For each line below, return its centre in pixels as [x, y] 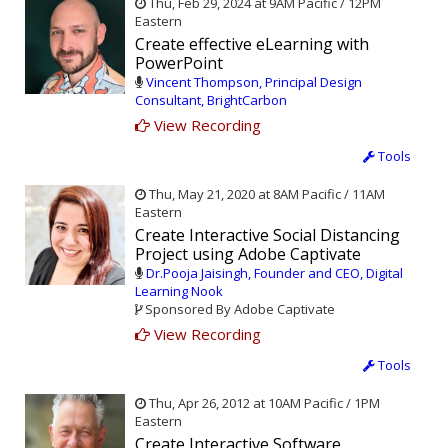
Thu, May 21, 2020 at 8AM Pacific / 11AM [265, 193]
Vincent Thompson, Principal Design [254, 81]
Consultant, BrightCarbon [211, 99]
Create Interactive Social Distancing [267, 234]
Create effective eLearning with [252, 43]
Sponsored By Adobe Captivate [238, 308]
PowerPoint [179, 62]
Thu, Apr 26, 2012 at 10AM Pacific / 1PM [263, 402]
